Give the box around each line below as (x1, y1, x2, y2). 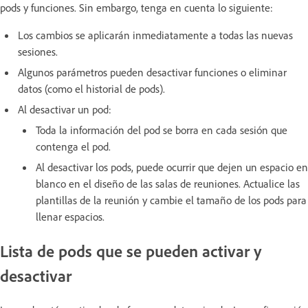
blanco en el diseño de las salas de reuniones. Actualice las (36, 176, 300, 190)
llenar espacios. (36, 209, 104, 223)
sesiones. (18, 44, 58, 58)
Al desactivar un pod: (18, 102, 111, 116)
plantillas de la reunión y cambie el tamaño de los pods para (36, 192, 307, 207)
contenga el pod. (36, 139, 111, 153)
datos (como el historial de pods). (18, 81, 165, 96)
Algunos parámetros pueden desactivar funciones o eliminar (18, 65, 287, 79)
